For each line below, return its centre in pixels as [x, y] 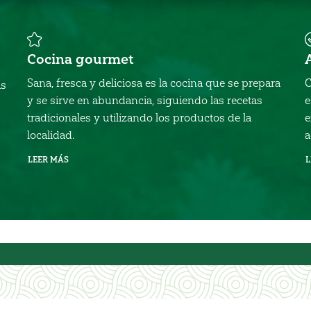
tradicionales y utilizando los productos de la [139, 117]
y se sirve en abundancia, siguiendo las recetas [145, 100]
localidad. [51, 135]
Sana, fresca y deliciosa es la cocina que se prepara [154, 83]
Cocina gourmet [80, 59]
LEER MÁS [48, 159]
